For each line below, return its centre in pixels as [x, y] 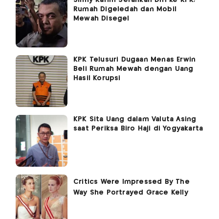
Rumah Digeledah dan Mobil [125, 9]
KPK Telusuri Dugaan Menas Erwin [135, 59]
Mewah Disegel [101, 18]
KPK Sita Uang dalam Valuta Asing [135, 119]
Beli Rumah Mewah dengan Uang [133, 69]
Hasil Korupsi [97, 78]
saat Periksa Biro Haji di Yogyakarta [138, 128]
